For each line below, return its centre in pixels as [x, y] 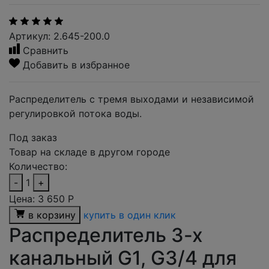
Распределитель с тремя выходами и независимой [131, 99]
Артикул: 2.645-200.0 [59, 36]
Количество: [38, 166]
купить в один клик [130, 215]
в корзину [52, 215]
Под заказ [33, 138]
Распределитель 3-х [106, 235]
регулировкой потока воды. [75, 113]
